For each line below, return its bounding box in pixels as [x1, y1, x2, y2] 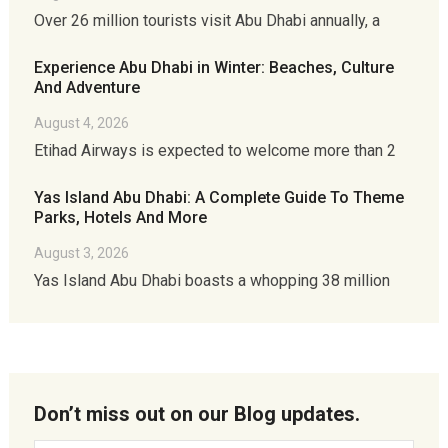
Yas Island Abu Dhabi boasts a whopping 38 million [33, 271, 390, 290]
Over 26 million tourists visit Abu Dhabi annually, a [33, 11, 380, 30]
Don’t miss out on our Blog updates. [33, 402, 360, 426]
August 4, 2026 [33, 115, 129, 131]
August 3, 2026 [33, 245, 129, 261]
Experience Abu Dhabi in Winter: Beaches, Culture [33, 58, 394, 77]
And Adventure [33, 78, 140, 97]
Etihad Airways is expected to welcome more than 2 [33, 141, 396, 160]
